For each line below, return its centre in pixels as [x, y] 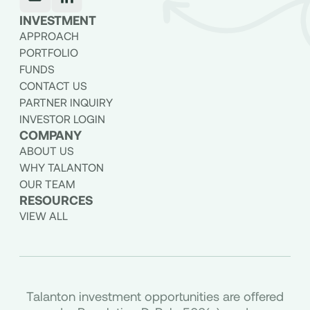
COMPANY [50, 135]
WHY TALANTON [61, 167]
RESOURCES [56, 200]
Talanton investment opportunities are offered [155, 296]
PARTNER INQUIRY [66, 102]
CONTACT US [53, 85]
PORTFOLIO [48, 52]
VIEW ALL [43, 215]
